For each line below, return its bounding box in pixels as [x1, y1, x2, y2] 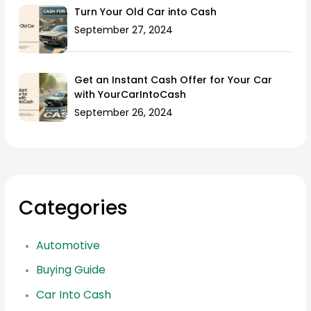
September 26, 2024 [74, 106, 174, 120]
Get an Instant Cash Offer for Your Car [74, 73, 273, 87]
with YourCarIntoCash [74, 87, 187, 102]
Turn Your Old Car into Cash [74, 5, 217, 19]
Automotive [36, 237, 101, 253]
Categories [19, 194, 128, 221]
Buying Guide [36, 262, 106, 278]
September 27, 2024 [74, 23, 174, 37]
